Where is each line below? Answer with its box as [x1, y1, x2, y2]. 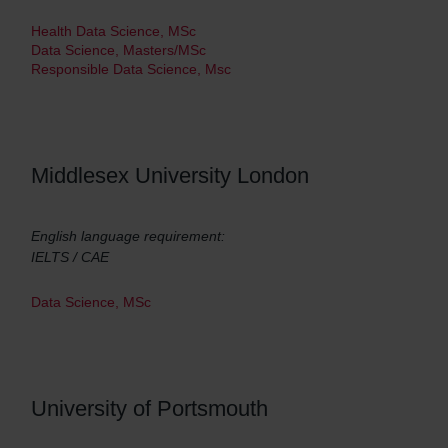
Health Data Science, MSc [31, 23, 196, 39]
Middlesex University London [31, 163, 309, 188]
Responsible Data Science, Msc [31, 61, 231, 77]
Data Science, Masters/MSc [31, 42, 206, 58]
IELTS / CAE [31, 249, 109, 265]
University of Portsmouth [31, 396, 268, 421]
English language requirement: [31, 228, 225, 244]
